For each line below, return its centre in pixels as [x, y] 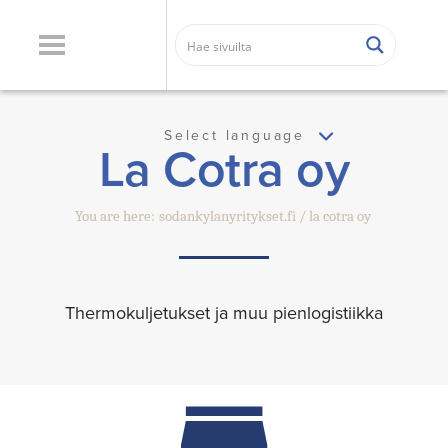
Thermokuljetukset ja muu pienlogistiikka [224, 313]
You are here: [115, 216]
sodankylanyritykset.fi [227, 216]
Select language [238, 135]
